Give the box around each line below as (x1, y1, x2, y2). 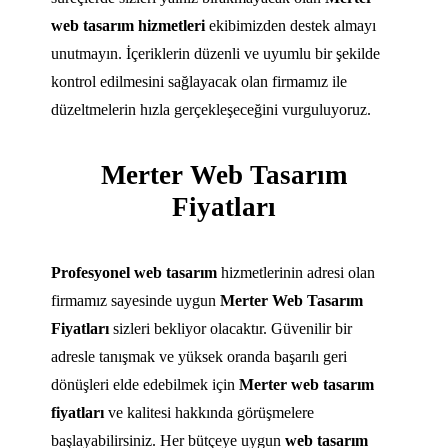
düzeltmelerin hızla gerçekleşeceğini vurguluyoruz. (51, 100, 372, 118)
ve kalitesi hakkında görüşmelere (104, 404, 315, 422)
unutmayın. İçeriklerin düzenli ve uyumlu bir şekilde (51, 44, 381, 62)
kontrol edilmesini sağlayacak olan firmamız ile (51, 72, 348, 90)
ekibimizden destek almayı (205, 16, 377, 34)
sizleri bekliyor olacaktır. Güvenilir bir (109, 320, 353, 338)
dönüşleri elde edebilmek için (51, 376, 240, 394)
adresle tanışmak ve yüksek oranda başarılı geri (51, 348, 348, 366)
